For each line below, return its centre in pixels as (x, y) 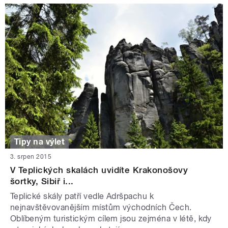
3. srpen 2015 (31, 157)
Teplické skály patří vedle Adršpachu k (82, 196)
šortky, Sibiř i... (42, 181)
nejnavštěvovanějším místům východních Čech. (101, 208)
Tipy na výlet (40, 141)
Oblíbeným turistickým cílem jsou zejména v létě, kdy (111, 219)
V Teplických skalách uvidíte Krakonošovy (99, 170)
